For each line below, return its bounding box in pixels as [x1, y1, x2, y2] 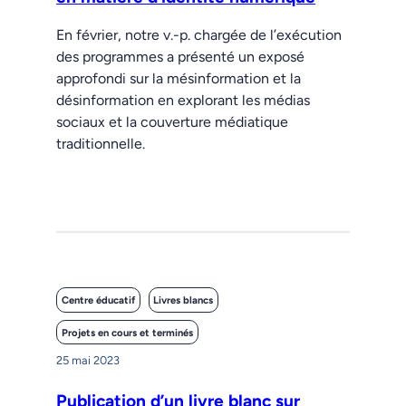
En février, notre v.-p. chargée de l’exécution [56, 26, 343, 44]
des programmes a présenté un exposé [56, 48, 305, 66]
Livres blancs [153, 293, 214, 306]
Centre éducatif [61, 293, 135, 306]
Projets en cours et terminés [61, 325, 193, 339]
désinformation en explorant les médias [56, 92, 311, 110]
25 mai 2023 [56, 353, 121, 368]
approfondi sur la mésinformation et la [56, 70, 302, 88]
